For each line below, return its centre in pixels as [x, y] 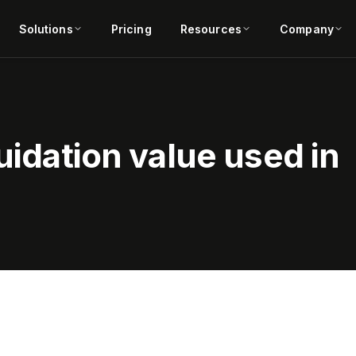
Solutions [46, 29]
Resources [211, 29]
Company [307, 29]
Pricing [131, 29]
